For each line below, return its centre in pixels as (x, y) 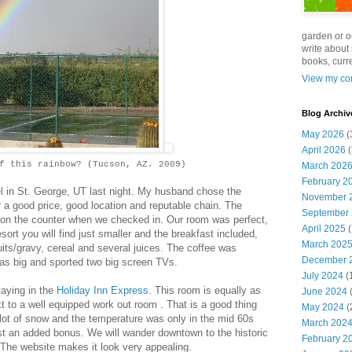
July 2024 (323, 276)
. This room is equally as (205, 290)
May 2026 (323, 134)
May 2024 (323, 307)
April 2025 (324, 229)
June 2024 (324, 291)
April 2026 (324, 150)
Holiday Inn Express (103, 290)
